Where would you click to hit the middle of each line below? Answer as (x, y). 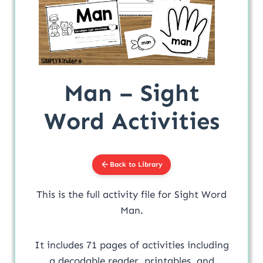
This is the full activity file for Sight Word (131, 194)
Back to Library (136, 164)
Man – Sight (131, 93)
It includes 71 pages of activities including (131, 245)
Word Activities (131, 121)
